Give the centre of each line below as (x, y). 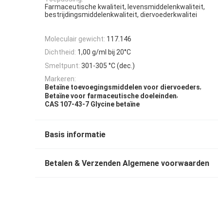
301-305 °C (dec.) (108, 65)
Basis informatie (75, 134)
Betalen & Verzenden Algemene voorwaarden (127, 163)
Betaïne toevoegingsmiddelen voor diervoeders (122, 87)
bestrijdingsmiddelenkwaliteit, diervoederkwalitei (121, 15)
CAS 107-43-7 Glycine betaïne (92, 104)
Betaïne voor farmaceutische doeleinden (111, 96)
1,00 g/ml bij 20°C (104, 52)
